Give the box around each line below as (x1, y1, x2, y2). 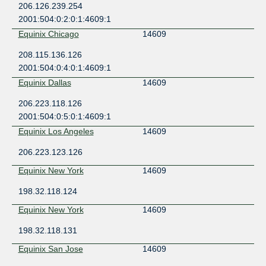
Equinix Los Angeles (18, 126, 94, 136)
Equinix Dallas (18, 77, 71, 87)
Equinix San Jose (18, 243, 83, 254)
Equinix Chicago (18, 28, 79, 39)
